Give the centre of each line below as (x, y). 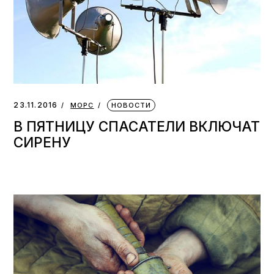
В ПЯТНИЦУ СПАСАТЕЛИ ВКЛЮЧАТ (137, 126)
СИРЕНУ (43, 142)
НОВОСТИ (131, 105)
